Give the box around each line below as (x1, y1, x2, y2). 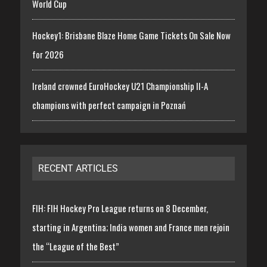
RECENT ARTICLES (38, 163, 118, 175)
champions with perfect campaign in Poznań (32, 98, 186, 112)
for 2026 (32, 48, 64, 61)
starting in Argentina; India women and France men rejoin (32, 221, 229, 234)
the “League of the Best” (32, 240, 119, 253)
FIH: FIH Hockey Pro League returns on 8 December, (32, 201, 208, 215)
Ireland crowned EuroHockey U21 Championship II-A (32, 79, 208, 93)
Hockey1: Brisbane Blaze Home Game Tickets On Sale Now (32, 29, 231, 42)
